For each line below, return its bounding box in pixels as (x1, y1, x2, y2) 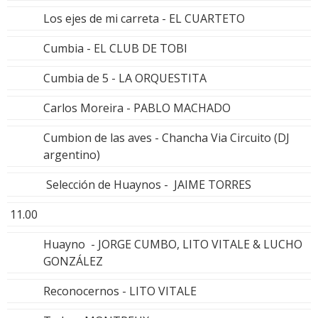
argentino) (43, 146, 100, 163)
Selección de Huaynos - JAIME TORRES (43, 176, 251, 192)
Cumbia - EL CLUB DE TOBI (43, 40, 187, 56)
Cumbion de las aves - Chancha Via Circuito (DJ (43, 129, 290, 146)
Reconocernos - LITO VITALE (43, 283, 197, 299)
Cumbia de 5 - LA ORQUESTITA (43, 70, 207, 86)
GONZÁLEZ (43, 253, 103, 269)
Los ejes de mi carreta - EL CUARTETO (43, 10, 245, 26)
